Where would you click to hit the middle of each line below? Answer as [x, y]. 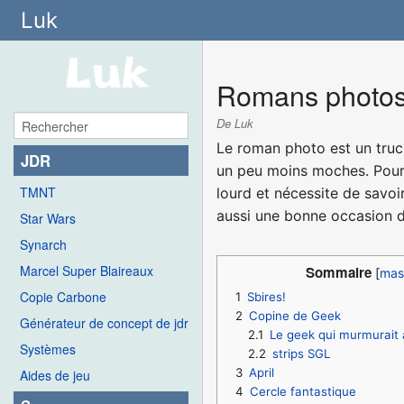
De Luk [235, 123]
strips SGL [301, 354]
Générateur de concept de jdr [104, 322]
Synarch [43, 244]
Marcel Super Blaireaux [87, 270]
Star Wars [48, 218]
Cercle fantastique [303, 392]
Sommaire [339, 273]
